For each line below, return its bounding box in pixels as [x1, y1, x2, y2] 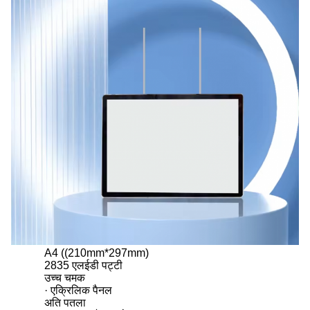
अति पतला [44, 296, 86, 309]
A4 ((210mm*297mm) [44, 246, 149, 259]
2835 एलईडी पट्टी [44, 259, 122, 271]
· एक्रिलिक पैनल [44, 284, 112, 296]
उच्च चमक [44, 271, 85, 284]
